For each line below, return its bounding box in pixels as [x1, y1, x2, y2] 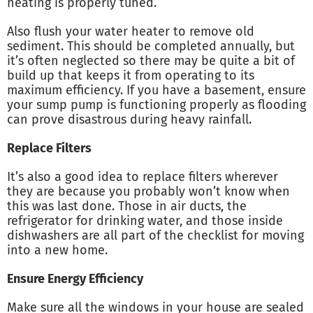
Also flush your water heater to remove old [7, 24, 254, 40]
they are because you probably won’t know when [7, 184, 290, 200]
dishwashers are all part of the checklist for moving [7, 228, 304, 244]
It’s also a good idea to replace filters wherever [7, 169, 278, 185]
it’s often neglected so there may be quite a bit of [7, 53, 295, 69]
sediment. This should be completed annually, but [7, 38, 295, 54]
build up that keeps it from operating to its [7, 68, 254, 84]
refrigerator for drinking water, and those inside [7, 213, 283, 229]
